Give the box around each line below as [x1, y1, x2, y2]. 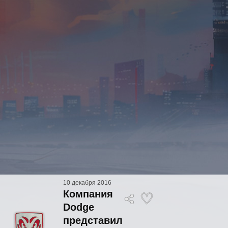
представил [63, 215, 123, 226]
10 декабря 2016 [63, 179, 111, 186]
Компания [63, 188, 113, 199]
